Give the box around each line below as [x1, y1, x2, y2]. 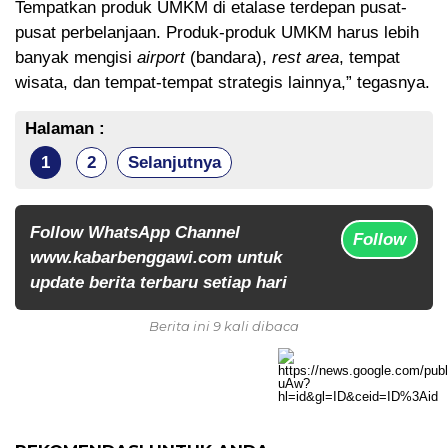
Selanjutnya [128, 153, 221, 173]
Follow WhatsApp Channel [30, 223, 240, 243]
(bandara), [185, 48, 272, 68]
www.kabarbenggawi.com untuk [30, 248, 282, 268]
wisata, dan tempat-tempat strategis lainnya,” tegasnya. [15, 73, 430, 93]
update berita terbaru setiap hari [30, 273, 287, 293]
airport [137, 48, 185, 68]
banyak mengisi [15, 48, 137, 68]
